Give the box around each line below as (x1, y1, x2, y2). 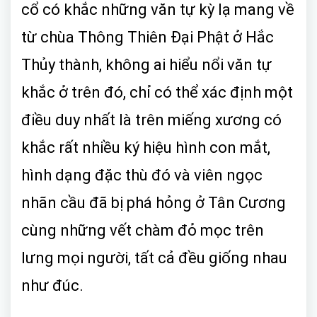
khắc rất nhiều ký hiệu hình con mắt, (21, 138, 270, 156)
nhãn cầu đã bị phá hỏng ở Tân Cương (21, 193, 286, 212)
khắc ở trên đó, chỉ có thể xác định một (21, 83, 293, 101)
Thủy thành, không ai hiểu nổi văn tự (21, 55, 272, 74)
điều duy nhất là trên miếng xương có (21, 110, 282, 129)
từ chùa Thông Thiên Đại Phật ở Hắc (21, 28, 274, 46)
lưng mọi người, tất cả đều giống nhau (21, 248, 287, 267)
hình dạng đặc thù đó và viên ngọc (21, 166, 263, 184)
